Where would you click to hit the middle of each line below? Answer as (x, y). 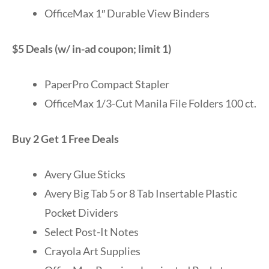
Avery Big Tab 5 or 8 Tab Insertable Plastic (141, 193)
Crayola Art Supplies (92, 251)
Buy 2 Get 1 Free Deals (65, 138)
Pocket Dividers (81, 212)
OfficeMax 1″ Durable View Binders (127, 13)
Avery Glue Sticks (85, 174)
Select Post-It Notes (92, 231)
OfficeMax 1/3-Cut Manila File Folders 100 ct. (150, 103)
